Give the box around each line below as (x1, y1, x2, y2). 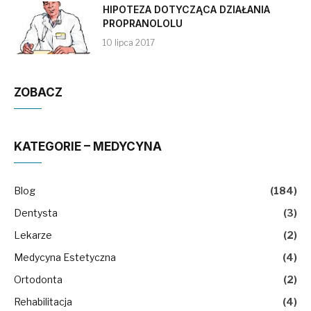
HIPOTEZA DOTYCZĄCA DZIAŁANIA (103, 3, 270, 16)
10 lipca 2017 (103, 37, 155, 49)
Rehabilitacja (14, 296, 72, 308)
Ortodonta (14, 274, 62, 286)
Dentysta (14, 207, 58, 219)
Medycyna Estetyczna (14, 251, 116, 264)
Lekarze (14, 229, 52, 242)
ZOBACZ (14, 85, 62, 100)
